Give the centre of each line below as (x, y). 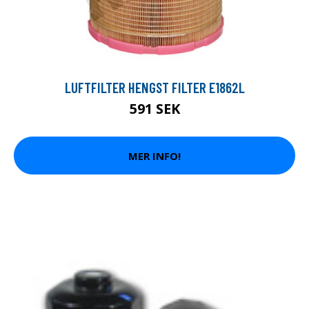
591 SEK (154, 109)
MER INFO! (154, 156)
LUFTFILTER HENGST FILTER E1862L (154, 88)
